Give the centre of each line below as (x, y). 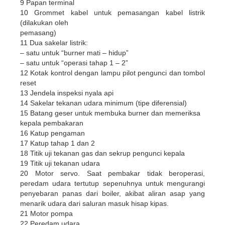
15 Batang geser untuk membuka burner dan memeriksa (110, 113)
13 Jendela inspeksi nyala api (67, 93)
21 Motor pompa (46, 213)
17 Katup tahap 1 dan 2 (58, 143)
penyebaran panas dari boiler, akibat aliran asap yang (113, 193)
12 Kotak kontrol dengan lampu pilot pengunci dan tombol (113, 73)
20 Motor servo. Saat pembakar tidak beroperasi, (113, 173)
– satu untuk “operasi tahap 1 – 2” (74, 63)
